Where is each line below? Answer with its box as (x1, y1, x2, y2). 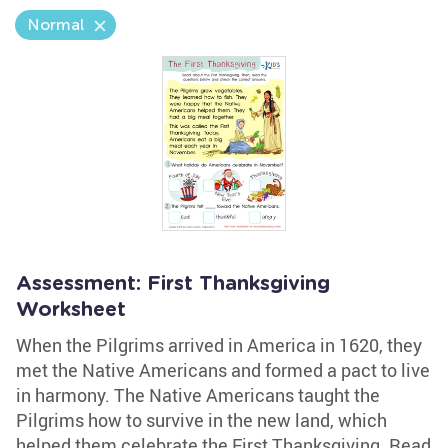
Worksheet (16, 300, 126, 320)
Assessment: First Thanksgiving (16, 274, 330, 294)
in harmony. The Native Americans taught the (16, 383, 380, 407)
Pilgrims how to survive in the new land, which (16, 408, 387, 432)
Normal (27, 15, 84, 34)
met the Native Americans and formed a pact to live (16, 358, 430, 382)
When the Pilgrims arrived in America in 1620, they (16, 333, 422, 357)
